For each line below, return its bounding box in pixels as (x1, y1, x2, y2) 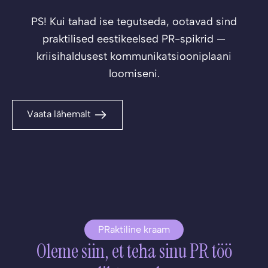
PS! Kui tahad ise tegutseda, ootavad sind (31, 14, 237, 28)
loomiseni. (108, 66, 160, 80)
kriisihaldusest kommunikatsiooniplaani (36, 49, 232, 63)
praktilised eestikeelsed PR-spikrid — (42, 32, 226, 45)
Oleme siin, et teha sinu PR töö (36, 238, 232, 264)
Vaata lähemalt (27, 108, 93, 120)
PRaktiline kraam (98, 223, 170, 235)
